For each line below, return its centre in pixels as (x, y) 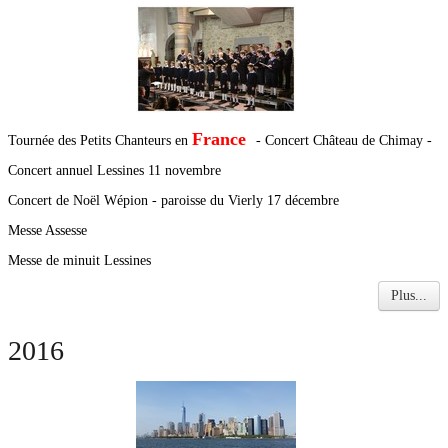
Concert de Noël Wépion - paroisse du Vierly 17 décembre (173, 200)
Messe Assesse (49, 230)
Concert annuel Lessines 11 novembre (114, 170)
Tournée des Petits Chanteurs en (100, 140)
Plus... (409, 295)
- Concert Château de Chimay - (346, 140)
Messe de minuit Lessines (79, 260)
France (224, 139)
